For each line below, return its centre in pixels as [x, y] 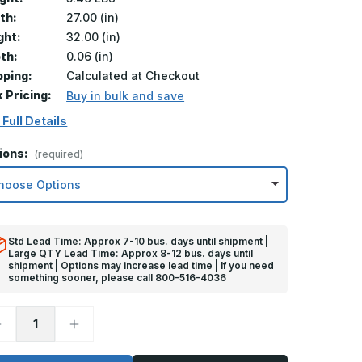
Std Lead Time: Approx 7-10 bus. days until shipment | [139, 241]
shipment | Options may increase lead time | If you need [141, 265]
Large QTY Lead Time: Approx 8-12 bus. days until [131, 253]
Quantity [93, 334]
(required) [59, 154]
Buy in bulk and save [126, 95]
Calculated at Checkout [133, 75]
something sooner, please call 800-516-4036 [118, 277]
